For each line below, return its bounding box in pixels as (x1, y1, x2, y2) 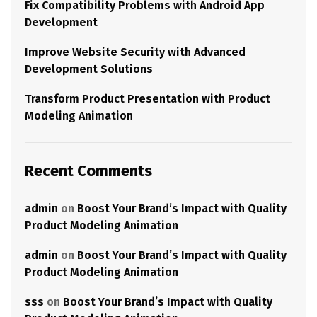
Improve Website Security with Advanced (25, 45, 246, 59)
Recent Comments (25, 161, 152, 180)
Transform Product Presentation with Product (25, 91, 270, 105)
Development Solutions (25, 62, 153, 76)
